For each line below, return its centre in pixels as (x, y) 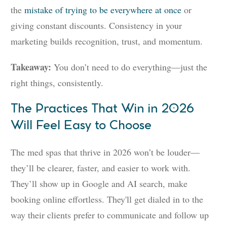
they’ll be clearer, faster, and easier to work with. (101, 168)
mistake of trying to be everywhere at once (103, 10)
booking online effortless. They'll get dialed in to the (107, 199)
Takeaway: (32, 67)
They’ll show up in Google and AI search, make (99, 184)
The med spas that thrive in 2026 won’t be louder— (105, 152)
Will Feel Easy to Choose (81, 126)
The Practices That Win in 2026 (103, 109)
